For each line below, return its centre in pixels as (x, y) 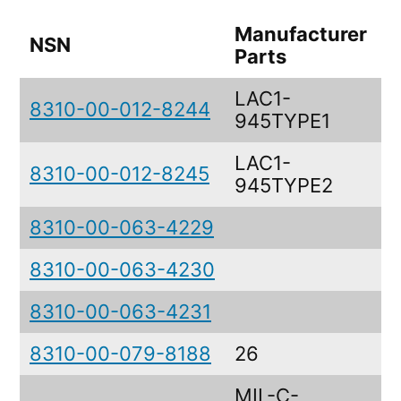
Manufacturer (301, 34)
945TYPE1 (282, 121)
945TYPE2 (284, 186)
